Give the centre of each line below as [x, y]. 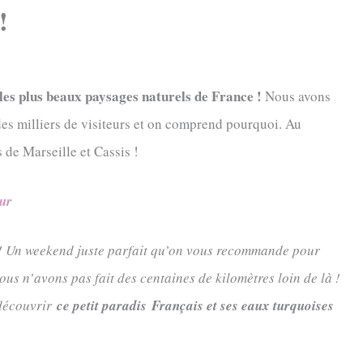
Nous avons [296, 96]
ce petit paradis [102, 305]
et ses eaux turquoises [269, 305]
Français [177, 305]
